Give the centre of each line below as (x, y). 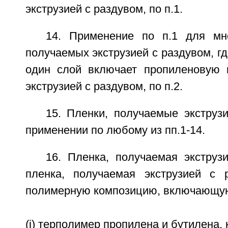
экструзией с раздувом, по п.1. (104, 9)
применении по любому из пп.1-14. (115, 130)
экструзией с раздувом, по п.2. (104, 87)
